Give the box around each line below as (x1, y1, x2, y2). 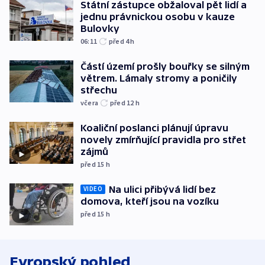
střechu (80, 84, 117, 95)
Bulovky (80, 22, 119, 34)
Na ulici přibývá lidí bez (109, 183, 216, 195)
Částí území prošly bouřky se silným (80, 60, 250, 72)
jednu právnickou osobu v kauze (80, 11, 235, 22)
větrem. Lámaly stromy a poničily (80, 72, 237, 83)
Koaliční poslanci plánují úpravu (80, 122, 228, 133)
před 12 (110, 98, 135, 107)
